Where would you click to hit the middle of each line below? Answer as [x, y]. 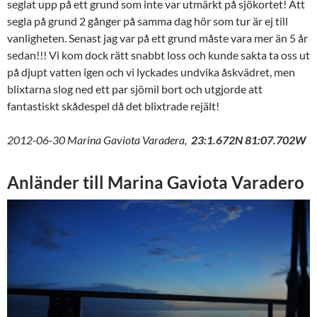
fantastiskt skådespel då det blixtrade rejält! [113, 106]
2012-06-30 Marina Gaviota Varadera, [98, 140]
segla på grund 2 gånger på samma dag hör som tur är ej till [148, 21]
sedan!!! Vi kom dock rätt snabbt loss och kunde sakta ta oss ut [158, 55]
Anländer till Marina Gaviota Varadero [157, 183]
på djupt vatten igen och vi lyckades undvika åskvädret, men [151, 72]
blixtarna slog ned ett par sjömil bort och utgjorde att [135, 89]
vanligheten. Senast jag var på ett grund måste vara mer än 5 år [157, 38]
